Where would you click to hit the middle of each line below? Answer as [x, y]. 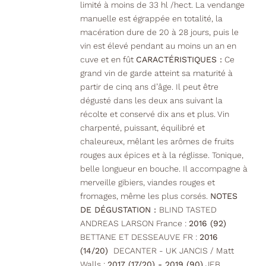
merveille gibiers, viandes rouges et [147, 183]
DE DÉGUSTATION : [119, 210]
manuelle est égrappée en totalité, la [151, 19]
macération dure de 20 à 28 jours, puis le [159, 32]
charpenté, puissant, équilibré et [142, 128]
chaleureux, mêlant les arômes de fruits [157, 142]
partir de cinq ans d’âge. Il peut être [149, 87]
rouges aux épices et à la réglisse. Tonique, [161, 155]
